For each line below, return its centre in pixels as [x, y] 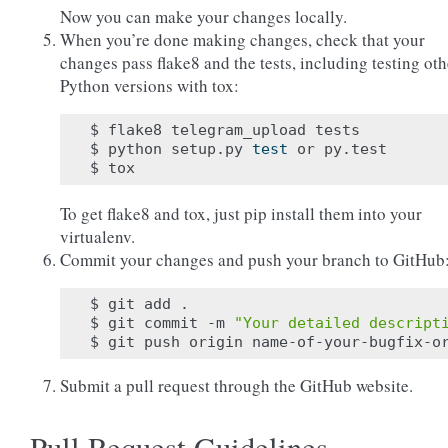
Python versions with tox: [149, 85]
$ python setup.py [171, 149]
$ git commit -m [162, 323]
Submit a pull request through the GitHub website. [236, 385]
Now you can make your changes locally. [203, 16]
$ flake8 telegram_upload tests [225, 130]
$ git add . [139, 304]
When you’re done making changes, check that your [242, 39]
